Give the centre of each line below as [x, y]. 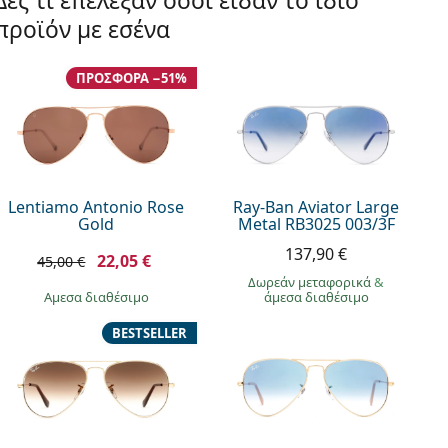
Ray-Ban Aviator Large [316, 206]
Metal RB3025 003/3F [316, 223]
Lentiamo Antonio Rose [96, 206]
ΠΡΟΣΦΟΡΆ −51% [132, 78]
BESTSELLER [150, 332]
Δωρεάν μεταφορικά [311, 281]
